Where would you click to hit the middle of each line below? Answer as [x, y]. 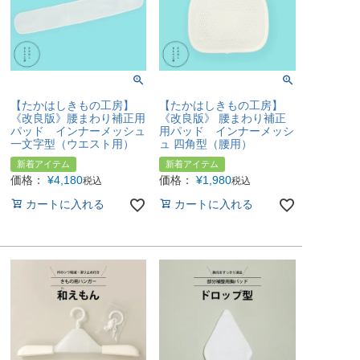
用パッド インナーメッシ [227, 131]
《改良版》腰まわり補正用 [78, 119]
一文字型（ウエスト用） [72, 144]
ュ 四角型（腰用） [206, 144]
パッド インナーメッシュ [78, 131]
